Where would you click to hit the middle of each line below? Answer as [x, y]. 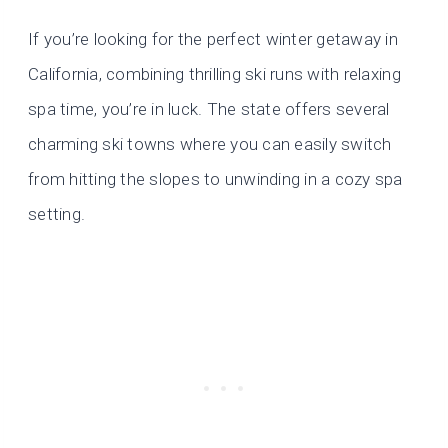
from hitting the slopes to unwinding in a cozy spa [215, 179]
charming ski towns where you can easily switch [210, 144]
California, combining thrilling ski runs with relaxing [214, 74]
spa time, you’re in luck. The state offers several [209, 109]
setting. [57, 214]
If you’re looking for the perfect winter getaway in [213, 39]
